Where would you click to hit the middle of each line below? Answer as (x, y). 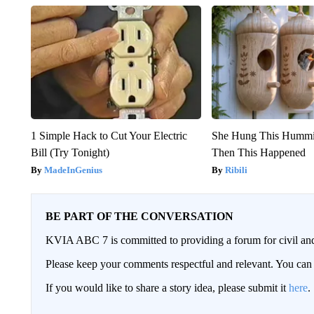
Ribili (237, 170)
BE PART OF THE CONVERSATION (139, 216)
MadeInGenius (73, 170)
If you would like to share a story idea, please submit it (167, 287)
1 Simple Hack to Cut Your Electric (109, 135)
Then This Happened (259, 152)
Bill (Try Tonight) (70, 152)
